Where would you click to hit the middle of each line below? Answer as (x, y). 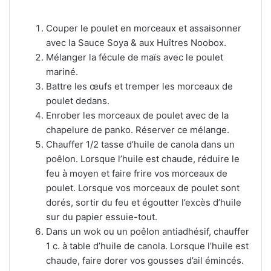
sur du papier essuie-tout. (102, 217)
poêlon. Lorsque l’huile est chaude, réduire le (143, 159)
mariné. (62, 72)
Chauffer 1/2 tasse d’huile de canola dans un (140, 144)
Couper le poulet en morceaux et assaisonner (144, 28)
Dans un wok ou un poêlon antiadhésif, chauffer (148, 231)
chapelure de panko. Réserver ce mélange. (138, 130)
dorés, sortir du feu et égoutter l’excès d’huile (144, 202)
